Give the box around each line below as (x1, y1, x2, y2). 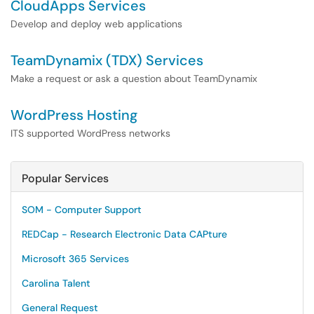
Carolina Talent (22, 277, 90, 289)
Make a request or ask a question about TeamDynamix (11, 72, 257, 85)
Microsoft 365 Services (22, 252, 129, 265)
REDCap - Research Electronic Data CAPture (22, 228, 227, 240)
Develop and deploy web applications (11, 18, 182, 30)
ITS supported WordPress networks (11, 127, 170, 139)
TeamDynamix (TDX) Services (11, 51, 203, 69)
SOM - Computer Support (22, 203, 142, 216)
